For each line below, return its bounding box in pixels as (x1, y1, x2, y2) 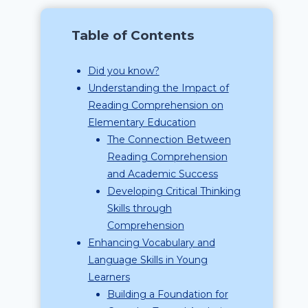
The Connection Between (107, 133, 231, 146)
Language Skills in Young (87, 254, 208, 266)
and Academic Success (107, 168, 218, 180)
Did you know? (87, 65, 159, 77)
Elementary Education (87, 116, 196, 129)
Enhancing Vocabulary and (87, 236, 215, 249)
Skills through (107, 202, 172, 214)
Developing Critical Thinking (107, 185, 241, 197)
